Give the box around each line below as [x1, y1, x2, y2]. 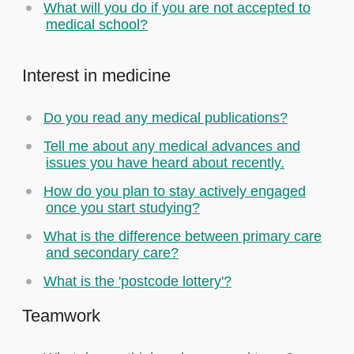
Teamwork [22, 306, 100, 326]
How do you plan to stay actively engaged [43, 183, 306, 200]
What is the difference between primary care [43, 228, 322, 245]
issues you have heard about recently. [46, 155, 284, 171]
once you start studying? [46, 200, 200, 217]
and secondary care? [46, 245, 179, 262]
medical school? [46, 17, 148, 33]
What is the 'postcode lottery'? [43, 273, 232, 290]
